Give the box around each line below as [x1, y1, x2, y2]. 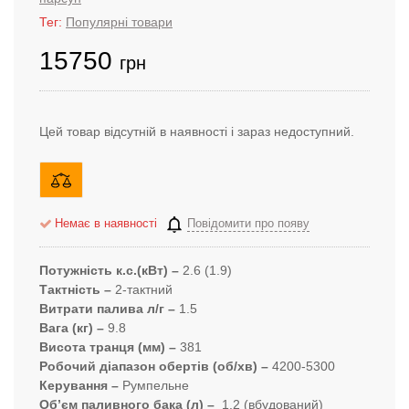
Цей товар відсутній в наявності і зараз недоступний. [39, 123, 354, 139]
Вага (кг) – [39, 320, 104, 335]
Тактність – [39, 281, 115, 297]
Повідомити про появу [187, 217, 309, 231]
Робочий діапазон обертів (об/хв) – [39, 358, 268, 373]
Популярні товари [66, 14, 173, 29]
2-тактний [115, 281, 173, 297]
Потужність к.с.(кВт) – [39, 262, 179, 278]
